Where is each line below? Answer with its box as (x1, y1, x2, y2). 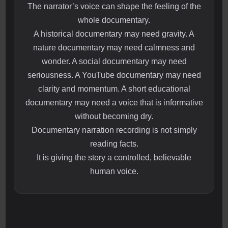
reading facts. (90, 139, 138, 149)
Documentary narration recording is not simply (31, 126, 197, 135)
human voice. (90, 167, 138, 176)
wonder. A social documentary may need (41, 57, 187, 66)
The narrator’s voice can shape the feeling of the (27, 2, 201, 11)
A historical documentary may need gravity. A (34, 30, 194, 39)
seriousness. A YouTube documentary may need (27, 71, 201, 80)
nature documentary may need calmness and (33, 43, 195, 52)
